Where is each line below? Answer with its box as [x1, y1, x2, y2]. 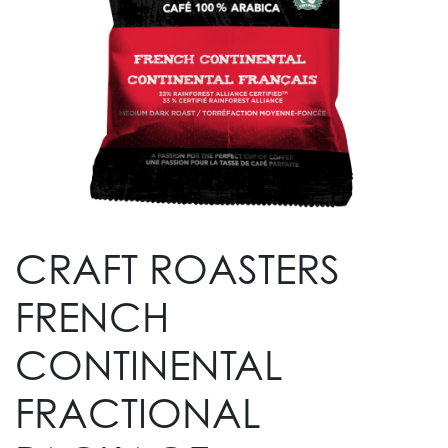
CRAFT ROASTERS [15, 243, 340, 293]
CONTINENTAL [15, 339, 283, 389]
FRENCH [15, 291, 169, 341]
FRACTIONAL [15, 387, 261, 437]
